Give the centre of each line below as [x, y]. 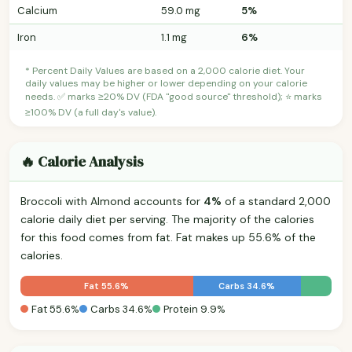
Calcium [37, 10]
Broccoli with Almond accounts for [112, 201]
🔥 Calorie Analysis [82, 161]
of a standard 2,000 [276, 201]
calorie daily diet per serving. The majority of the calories [167, 219]
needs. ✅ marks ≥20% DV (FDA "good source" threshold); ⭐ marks [174, 96]
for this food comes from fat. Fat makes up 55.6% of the [168, 237]
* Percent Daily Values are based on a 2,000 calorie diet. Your [165, 70]
